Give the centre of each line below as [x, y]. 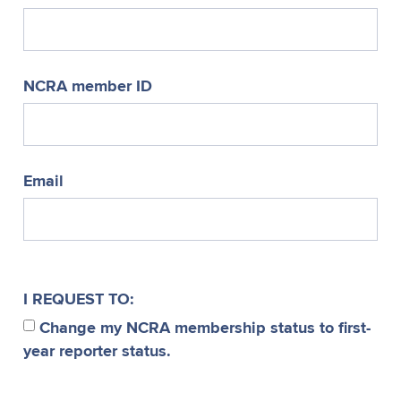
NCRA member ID [88, 85]
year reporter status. [97, 351]
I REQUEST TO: [79, 299]
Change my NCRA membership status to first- [203, 328]
